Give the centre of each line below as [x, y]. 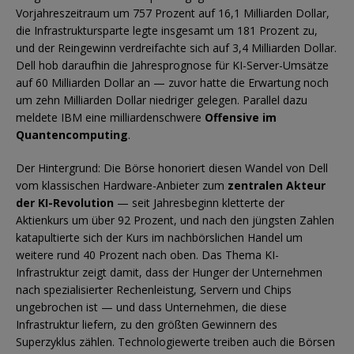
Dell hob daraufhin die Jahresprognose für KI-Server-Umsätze [172, 65]
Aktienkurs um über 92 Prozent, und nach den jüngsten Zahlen [175, 220]
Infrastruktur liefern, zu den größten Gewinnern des [147, 324]
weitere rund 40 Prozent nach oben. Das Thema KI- [147, 254]
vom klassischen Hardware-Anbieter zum [122, 185]
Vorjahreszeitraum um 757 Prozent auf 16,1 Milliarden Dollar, [173, 13]
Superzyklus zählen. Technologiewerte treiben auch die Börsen [175, 341]
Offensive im [241, 117]
